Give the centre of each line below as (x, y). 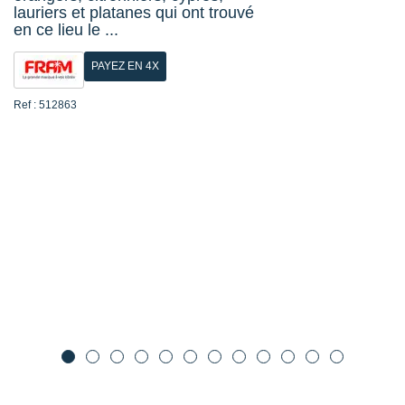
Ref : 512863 (45, 105)
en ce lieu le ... (66, 30)
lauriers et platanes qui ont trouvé (134, 13)
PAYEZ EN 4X (125, 66)
